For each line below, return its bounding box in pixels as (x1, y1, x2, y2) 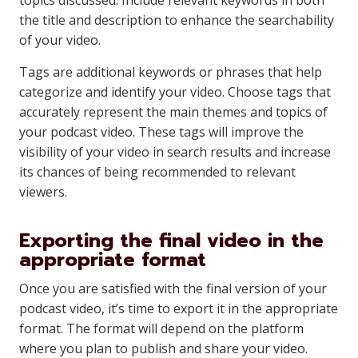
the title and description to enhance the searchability (19, 11, 334, 29)
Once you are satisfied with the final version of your (19, 280, 327, 297)
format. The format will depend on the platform (19, 320, 304, 337)
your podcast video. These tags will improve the (19, 123, 304, 141)
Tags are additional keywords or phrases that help (19, 63, 322, 81)
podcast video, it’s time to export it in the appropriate (19, 300, 338, 317)
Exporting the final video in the (19, 226, 324, 255)
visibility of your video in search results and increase (19, 143, 331, 161)
